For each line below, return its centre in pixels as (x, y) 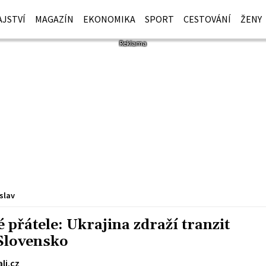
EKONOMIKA (110, 19)
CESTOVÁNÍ (208, 19)
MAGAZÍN (55, 19)
